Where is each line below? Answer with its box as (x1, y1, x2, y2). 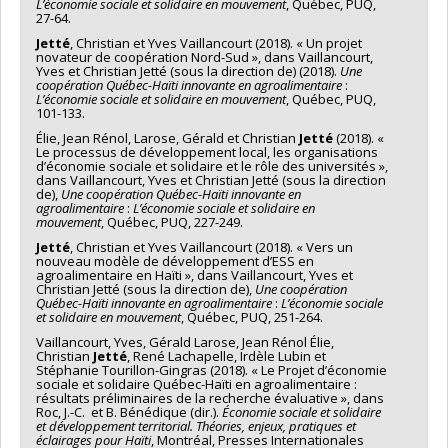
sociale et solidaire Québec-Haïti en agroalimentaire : (36, 374, 357, 393)
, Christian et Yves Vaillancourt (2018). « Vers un (70, 237, 353, 256)
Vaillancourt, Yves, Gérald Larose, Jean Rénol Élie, (36, 332, 334, 351)
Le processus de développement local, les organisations (36, 142, 378, 161)
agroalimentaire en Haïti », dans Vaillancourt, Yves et (36, 265, 353, 284)
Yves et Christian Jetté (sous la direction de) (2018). (36, 61, 340, 80)
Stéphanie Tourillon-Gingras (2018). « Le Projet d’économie (36, 360, 387, 379)
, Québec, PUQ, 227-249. (101, 212, 243, 231)
